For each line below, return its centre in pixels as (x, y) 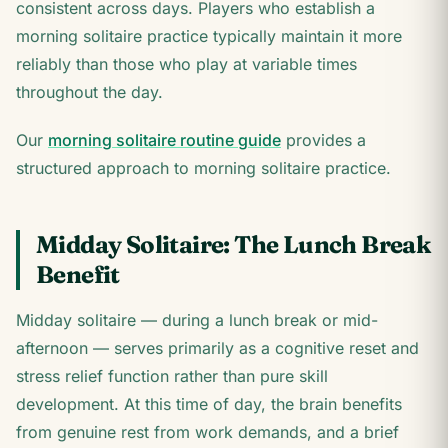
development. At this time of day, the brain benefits (209, 404)
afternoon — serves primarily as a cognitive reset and (217, 348)
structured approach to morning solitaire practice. (203, 168)
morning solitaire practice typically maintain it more (209, 36)
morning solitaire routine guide (164, 140)
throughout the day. (89, 92)
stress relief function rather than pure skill (172, 376)
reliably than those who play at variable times (186, 64)
